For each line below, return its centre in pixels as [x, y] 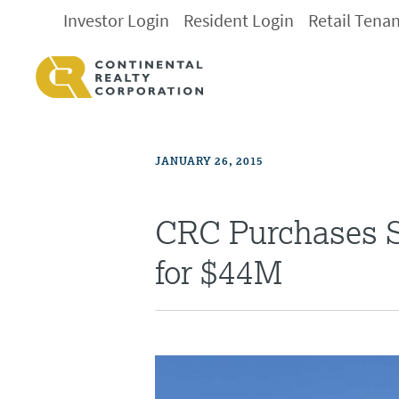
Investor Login [117, 21]
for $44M [219, 272]
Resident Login [239, 21]
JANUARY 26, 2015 [209, 161]
